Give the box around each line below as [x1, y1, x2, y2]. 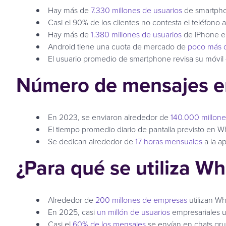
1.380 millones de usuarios [91, 28, 184, 40]
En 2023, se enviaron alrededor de [48, 111, 171, 123]
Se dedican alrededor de [48, 135, 135, 147]
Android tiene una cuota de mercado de [48, 40, 188, 52]
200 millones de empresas [95, 194, 187, 205]
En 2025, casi [48, 206, 97, 217]
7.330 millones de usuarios [91, 4, 182, 16]
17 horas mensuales [135, 135, 202, 147]
